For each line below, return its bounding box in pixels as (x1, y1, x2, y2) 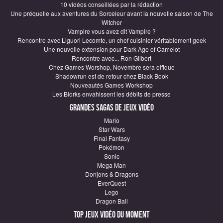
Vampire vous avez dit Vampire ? (67, 27, 156, 35)
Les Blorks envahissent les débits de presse (52, 90, 171, 98)
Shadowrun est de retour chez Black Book (55, 72, 168, 80)
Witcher (101, 18, 122, 26)
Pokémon (99, 143, 124, 151)
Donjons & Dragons (85, 170, 138, 178)
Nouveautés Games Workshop (70, 81, 153, 89)
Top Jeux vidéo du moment (74, 210, 149, 220)
